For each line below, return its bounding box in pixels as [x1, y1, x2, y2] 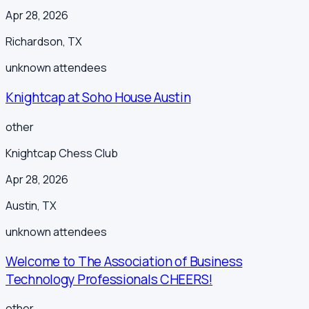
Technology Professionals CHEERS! [6, 270, 213, 288]
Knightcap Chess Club [6, 145, 118, 161]
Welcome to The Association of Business [6, 252, 243, 270]
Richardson [6, 34, 63, 50]
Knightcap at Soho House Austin [6, 88, 191, 107]
